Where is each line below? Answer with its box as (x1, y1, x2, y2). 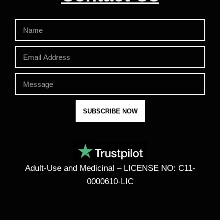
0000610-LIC (86, 176, 134, 186)
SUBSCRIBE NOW (82, 107, 137, 115)
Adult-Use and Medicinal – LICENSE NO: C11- (25, 163, 195, 173)
